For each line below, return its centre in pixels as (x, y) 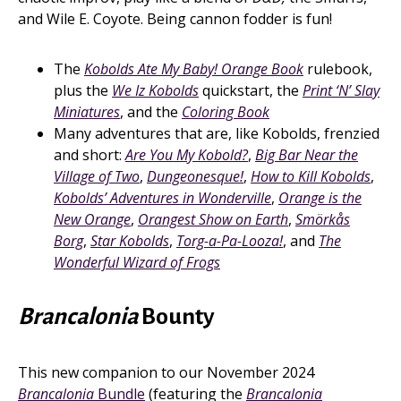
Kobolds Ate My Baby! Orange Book (194, 69)
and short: (90, 155)
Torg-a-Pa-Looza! (230, 241)
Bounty (176, 317)
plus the (83, 90)
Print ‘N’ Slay (341, 90)
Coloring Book (226, 112)
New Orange (92, 219)
